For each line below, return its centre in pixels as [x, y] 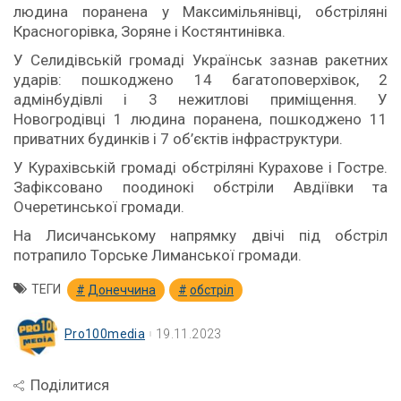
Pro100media [105, 334]
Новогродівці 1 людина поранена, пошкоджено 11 [200, 119]
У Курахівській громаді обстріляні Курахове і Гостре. [200, 167]
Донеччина [122, 290]
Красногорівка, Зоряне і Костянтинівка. [149, 31]
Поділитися [70, 385]
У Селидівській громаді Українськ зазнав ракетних [200, 60]
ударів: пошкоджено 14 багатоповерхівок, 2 [200, 80]
